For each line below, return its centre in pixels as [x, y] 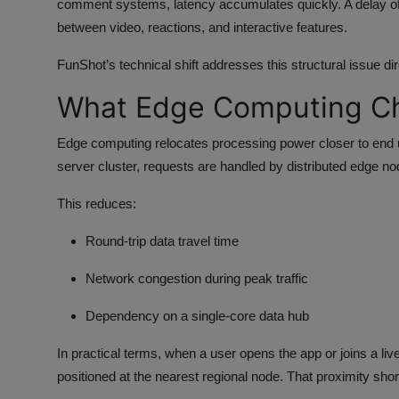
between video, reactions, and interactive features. [202, 27]
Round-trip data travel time [162, 240]
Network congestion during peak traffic [197, 278]
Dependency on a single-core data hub [197, 315]
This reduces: [97, 203]
